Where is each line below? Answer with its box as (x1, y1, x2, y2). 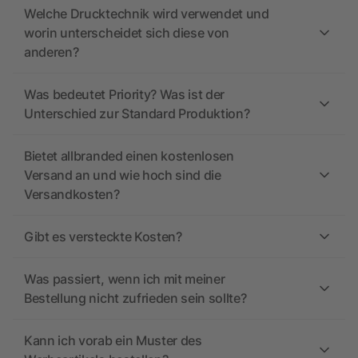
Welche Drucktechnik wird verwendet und (24, 6, 269, 22)
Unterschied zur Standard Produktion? (24, 105, 250, 122)
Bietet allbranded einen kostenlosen (24, 148, 234, 165)
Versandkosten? (24, 186, 120, 203)
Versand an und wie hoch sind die (24, 167, 221, 184)
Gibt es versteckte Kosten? (24, 229, 182, 245)
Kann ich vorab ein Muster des (24, 332, 202, 349)
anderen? (24, 44, 79, 61)
